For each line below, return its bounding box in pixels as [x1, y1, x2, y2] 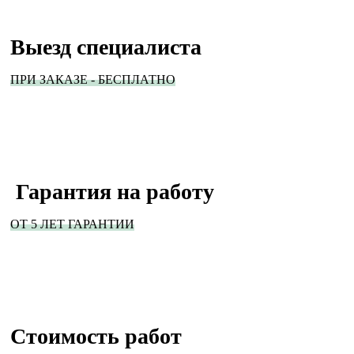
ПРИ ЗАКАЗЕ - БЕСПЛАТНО [10, 72, 175, 86]
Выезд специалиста [10, 34, 201, 59]
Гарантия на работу [10, 179, 214, 204]
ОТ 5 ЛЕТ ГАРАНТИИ [10, 217, 134, 231]
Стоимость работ [10, 323, 182, 348]
